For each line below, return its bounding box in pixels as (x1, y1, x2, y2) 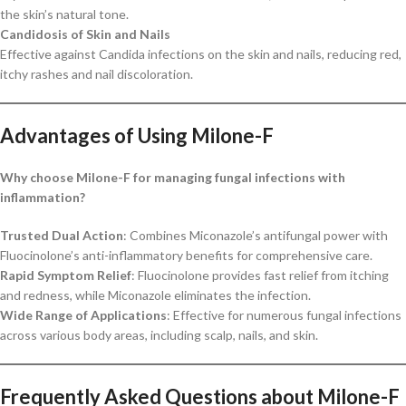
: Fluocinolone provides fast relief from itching (131, 266, 389, 283)
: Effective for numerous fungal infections (167, 306, 401, 323)
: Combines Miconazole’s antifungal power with (123, 227, 388, 243)
